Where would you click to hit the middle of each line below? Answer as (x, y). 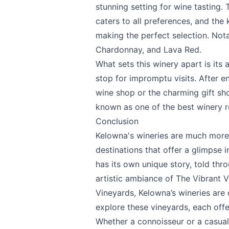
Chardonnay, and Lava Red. (148, 49)
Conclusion (117, 121)
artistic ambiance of (136, 178)
